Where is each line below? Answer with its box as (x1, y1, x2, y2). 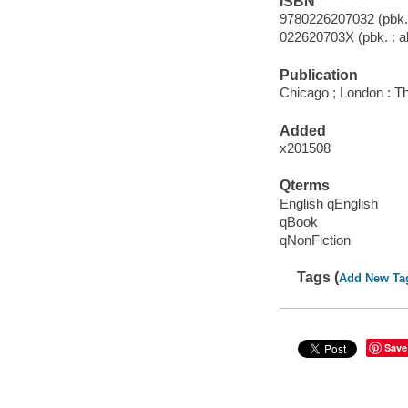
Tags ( (297, 270, 340, 286)
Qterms (279, 178, 330, 194)
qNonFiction (279, 231, 351, 248)
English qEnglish (279, 195, 378, 211)
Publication (279, 66, 358, 83)
